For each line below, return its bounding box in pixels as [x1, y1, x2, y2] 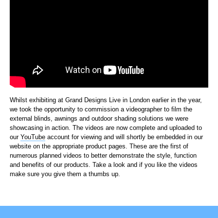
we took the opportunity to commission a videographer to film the [10, 105, 192, 113]
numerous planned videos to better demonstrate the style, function [10, 151, 197, 159]
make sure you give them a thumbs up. [10, 170, 120, 178]
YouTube [20, 133, 45, 141]
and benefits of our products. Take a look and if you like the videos [10, 161, 198, 168]
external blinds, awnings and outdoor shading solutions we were [10, 114, 188, 122]
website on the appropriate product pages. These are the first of [10, 142, 188, 150]
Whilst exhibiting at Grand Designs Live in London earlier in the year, [10, 96, 202, 104]
